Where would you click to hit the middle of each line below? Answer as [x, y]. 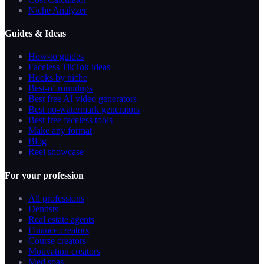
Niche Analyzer [57, 10]
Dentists [43, 209]
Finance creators [59, 230]
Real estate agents [61, 219]
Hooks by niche [58, 78]
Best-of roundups [60, 88]
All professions [56, 198]
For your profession [44, 175]
